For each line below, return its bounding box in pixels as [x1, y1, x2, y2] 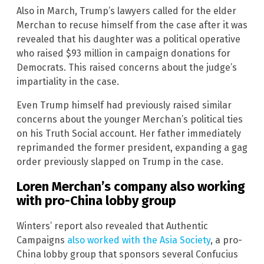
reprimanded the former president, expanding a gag [16, 142, 247, 154]
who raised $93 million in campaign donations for [16, 48, 230, 60]
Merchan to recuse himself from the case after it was [16, 19, 247, 31]
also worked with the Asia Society [67, 234, 210, 246]
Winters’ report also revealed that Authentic [16, 220, 208, 232]
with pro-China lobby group [16, 193, 176, 209]
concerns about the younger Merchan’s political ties [16, 114, 243, 126]
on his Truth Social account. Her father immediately [16, 128, 241, 140]
